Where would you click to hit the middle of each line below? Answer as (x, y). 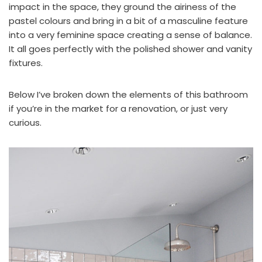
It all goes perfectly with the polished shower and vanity (130, 49)
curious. (25, 123)
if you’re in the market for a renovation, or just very (118, 109)
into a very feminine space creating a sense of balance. (130, 35)
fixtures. (26, 63)
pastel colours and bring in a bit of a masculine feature (128, 21)
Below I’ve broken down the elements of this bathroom (128, 95)
